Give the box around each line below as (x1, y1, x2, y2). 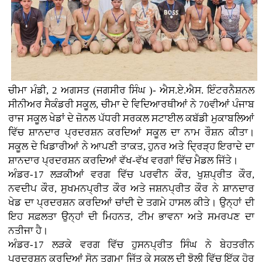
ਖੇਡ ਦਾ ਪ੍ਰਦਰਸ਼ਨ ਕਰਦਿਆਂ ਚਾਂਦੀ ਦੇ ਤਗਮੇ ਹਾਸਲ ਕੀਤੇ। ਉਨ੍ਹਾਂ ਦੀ (8, 197, 254, 209)
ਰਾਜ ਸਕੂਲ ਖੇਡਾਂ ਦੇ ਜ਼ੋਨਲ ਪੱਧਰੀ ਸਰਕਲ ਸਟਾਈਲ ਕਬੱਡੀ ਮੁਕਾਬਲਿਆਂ (8, 113, 254, 125)
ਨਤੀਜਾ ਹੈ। (8, 225, 49, 237)
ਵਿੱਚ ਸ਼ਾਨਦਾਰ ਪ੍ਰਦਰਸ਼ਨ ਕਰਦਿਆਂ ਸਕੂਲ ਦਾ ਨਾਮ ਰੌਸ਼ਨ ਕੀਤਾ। (8, 127, 254, 139)
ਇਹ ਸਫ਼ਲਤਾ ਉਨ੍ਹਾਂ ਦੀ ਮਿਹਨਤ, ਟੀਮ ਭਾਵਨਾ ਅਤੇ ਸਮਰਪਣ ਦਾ (8, 211, 254, 223)
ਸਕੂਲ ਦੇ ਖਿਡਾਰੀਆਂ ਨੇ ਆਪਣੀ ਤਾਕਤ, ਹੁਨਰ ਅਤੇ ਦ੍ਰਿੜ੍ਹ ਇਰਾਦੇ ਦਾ (8, 141, 254, 153)
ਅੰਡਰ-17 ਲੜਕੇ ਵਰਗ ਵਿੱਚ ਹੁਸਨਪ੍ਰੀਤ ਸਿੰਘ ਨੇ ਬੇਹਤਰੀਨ (8, 239, 254, 251)
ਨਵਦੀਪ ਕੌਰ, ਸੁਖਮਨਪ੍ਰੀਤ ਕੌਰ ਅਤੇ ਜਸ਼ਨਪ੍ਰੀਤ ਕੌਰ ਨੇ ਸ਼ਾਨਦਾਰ (8, 183, 254, 195)
